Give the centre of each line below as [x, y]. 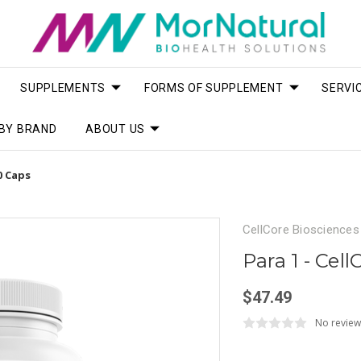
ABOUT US [115, 129]
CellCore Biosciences [301, 229]
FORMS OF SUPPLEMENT [214, 87]
